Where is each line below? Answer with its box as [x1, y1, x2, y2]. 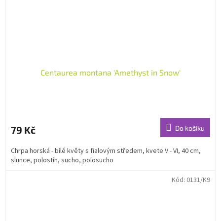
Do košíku [175, 123, 205, 132]
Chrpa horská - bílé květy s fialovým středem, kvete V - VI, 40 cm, [11, 146, 201, 156]
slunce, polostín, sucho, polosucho [11, 155, 113, 165]
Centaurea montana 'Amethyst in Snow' [40, 67, 181, 77]
